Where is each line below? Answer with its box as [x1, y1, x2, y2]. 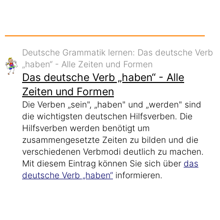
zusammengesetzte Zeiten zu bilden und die [22, 135, 198, 145]
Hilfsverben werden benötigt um [22, 123, 150, 133]
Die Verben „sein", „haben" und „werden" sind [22, 99, 201, 110]
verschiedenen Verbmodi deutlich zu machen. [22, 146, 204, 157]
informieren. [113, 170, 163, 180]
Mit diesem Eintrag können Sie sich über [22, 158, 184, 168]
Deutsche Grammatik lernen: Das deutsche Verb [22, 47, 213, 57]
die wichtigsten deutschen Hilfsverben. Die [22, 111, 192, 121]
